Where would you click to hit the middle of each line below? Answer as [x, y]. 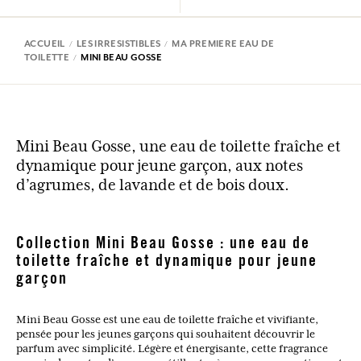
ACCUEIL [45, 44]
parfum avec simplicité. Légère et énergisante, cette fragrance [172, 349]
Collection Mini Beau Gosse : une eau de [163, 245]
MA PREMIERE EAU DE [223, 44]
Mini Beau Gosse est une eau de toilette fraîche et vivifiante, [167, 320]
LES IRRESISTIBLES [118, 44]
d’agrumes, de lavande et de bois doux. [153, 185]
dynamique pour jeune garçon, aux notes [160, 166]
